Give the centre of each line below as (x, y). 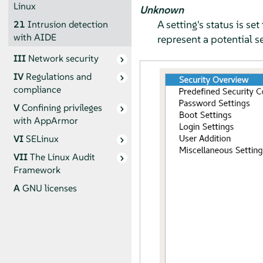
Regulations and (58, 77)
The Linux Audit (62, 157)
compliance (37, 90)
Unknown (161, 9)
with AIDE (35, 37)
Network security (63, 59)
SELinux (42, 139)
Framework (37, 170)
